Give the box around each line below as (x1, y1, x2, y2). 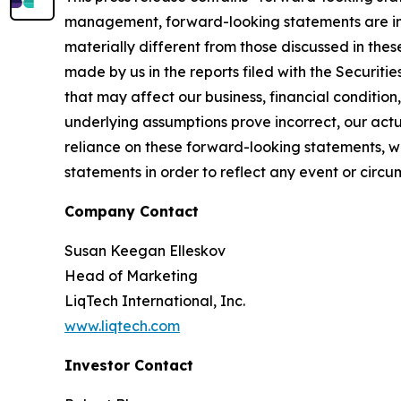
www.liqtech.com (64, 317, 180, 335)
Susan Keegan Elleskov (64, 242, 226, 260)
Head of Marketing (64, 267, 198, 285)
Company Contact (64, 202, 199, 220)
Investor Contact (64, 356, 193, 374)
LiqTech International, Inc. (64, 292, 245, 310)
